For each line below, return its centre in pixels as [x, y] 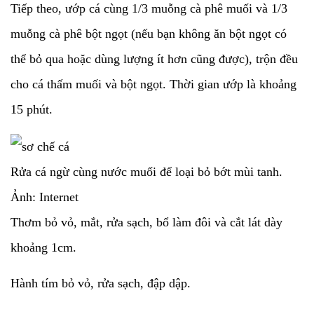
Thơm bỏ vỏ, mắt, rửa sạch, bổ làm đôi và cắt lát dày [146, 222]
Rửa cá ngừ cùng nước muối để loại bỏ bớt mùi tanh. [146, 171]
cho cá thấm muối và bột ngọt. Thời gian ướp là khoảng [153, 84]
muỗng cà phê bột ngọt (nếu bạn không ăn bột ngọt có [149, 33]
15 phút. [32, 109]
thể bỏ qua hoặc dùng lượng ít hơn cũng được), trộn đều [154, 59]
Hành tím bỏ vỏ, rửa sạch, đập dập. [101, 283]
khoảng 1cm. [43, 247]
